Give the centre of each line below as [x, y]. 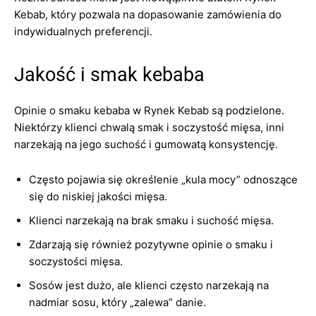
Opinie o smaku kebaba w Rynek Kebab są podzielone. [149, 110]
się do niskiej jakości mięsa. [98, 196]
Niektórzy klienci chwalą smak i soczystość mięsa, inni [149, 127]
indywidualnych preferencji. [83, 31]
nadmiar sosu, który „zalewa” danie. [117, 302]
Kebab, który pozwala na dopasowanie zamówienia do [148, 14]
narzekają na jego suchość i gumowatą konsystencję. [146, 144]
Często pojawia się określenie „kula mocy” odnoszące [163, 180]
